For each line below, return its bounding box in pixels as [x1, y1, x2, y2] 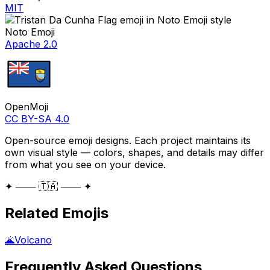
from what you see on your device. [5, 158, 166, 171]
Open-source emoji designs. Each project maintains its [5, 134, 251, 146]
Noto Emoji [5, 25, 55, 38]
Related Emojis [5, 204, 108, 222]
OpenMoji [5, 100, 48, 113]
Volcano [14, 233, 52, 246]
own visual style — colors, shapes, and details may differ [5, 146, 264, 159]
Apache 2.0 [5, 37, 57, 50]
